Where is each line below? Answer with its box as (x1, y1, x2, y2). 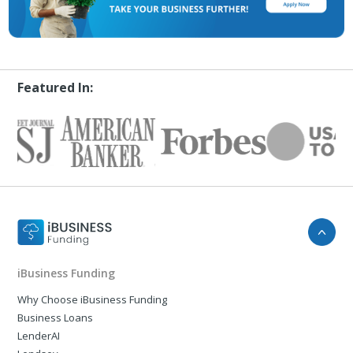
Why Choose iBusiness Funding (17, 292, 168, 307)
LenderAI (17, 329, 61, 344)
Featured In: (17, 78, 94, 96)
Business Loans (17, 310, 94, 325)
